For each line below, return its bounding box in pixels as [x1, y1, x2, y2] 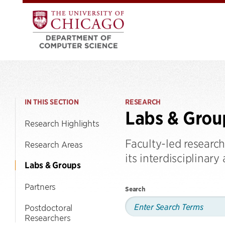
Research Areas [25, 139, 83, 149]
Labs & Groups [25, 160, 81, 171]
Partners [25, 181, 56, 191]
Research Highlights [25, 118, 99, 128]
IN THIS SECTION [25, 97, 79, 106]
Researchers [25, 212, 71, 222]
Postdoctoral [25, 202, 72, 212]
